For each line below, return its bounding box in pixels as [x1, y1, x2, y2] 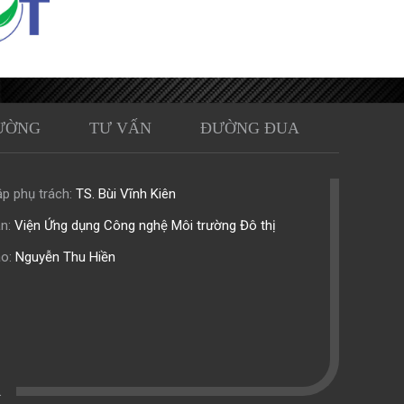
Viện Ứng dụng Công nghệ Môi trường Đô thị [14, 217, 276, 234]
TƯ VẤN [89, 119, 151, 137]
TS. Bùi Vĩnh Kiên [71, 186, 176, 202]
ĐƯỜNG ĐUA [200, 119, 299, 137]
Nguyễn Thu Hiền [11, 249, 115, 265]
